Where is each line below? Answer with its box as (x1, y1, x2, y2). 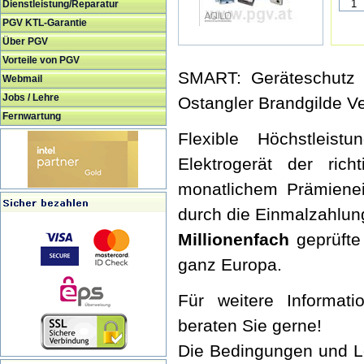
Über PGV (2, 36, 48, 47)
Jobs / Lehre (2, 92, 59, 103)
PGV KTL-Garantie (2, 17, 87, 28)
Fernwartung (2, 110, 61, 122)
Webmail (2, 73, 42, 84)
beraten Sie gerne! (178, 316, 322, 335)
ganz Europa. (178, 255, 282, 274)
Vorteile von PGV (2, 54, 80, 66)
